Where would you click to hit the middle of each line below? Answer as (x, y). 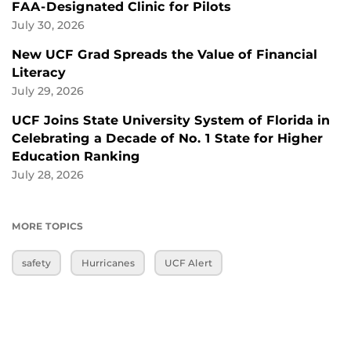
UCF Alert (188, 262)
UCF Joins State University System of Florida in (171, 120)
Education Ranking (76, 156)
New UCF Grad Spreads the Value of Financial (165, 54)
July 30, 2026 (48, 25)
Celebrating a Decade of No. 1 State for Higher (167, 138)
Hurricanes (108, 262)
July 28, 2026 (48, 174)
